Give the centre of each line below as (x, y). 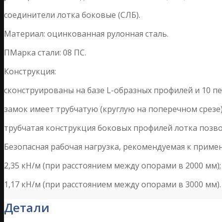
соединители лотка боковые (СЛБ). (72, 15)
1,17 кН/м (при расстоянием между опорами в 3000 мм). (112, 184)
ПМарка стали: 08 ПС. (45, 52)
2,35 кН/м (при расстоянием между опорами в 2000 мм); (112, 165)
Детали (27, 208)
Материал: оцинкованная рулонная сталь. (86, 33)
